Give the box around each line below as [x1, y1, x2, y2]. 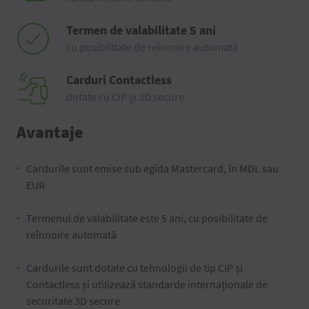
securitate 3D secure [26, 294, 120, 308]
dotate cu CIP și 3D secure [66, 90, 184, 103]
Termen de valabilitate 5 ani [66, 22, 216, 38]
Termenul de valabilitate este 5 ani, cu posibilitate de [26, 211, 268, 225]
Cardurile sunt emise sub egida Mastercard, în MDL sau [26, 161, 279, 175]
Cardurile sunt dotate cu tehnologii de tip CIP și [26, 261, 243, 275]
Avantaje [17, 121, 83, 143]
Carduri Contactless [66, 72, 172, 88]
